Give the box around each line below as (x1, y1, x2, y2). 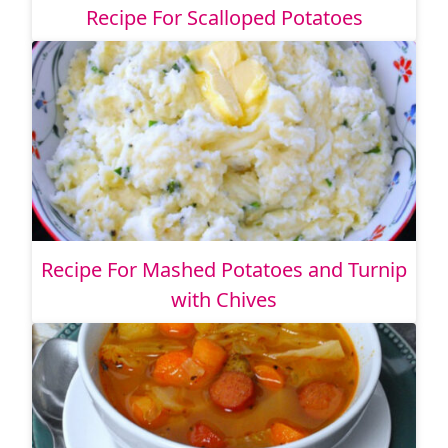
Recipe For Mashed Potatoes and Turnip (41, 256, 407, 284)
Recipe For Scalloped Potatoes (85, 4, 363, 32)
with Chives (171, 286, 277, 314)
